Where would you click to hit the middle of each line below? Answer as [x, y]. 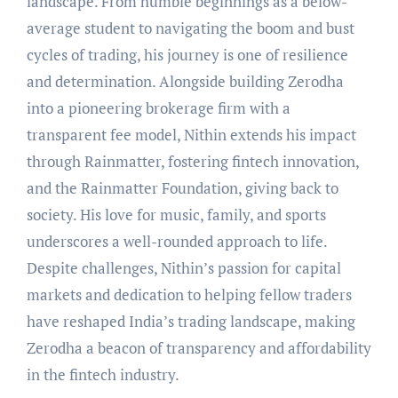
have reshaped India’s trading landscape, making [191, 321]
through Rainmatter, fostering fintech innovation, [192, 161]
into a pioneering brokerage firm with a [158, 107]
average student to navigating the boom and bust [190, 28]
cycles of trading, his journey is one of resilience [187, 54]
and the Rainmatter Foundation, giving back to [182, 187]
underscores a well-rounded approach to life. [176, 241]
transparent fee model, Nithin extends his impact [191, 134]
